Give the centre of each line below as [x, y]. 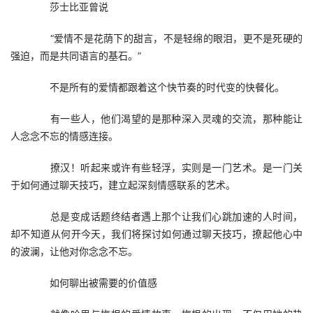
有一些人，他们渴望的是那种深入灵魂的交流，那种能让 [166, 118]
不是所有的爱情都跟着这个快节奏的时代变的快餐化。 [157, 87]
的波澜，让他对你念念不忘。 [74, 251]
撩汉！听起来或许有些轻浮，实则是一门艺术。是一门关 [166, 167]
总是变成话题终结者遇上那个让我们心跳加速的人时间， [166, 216]
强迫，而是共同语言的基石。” [76, 56]
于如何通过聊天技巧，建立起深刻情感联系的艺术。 [123, 185]
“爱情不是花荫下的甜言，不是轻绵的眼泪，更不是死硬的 [166, 38]
